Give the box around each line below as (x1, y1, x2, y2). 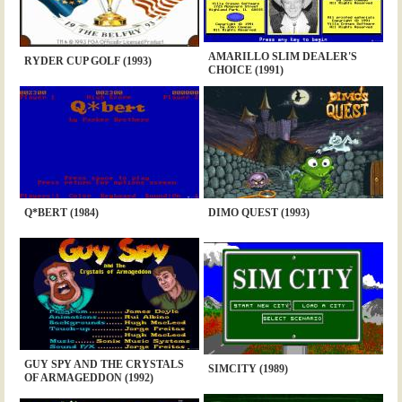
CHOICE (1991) (207, 64, 284, 77)
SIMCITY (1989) (207, 363, 288, 376)
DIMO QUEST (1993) (207, 206, 310, 220)
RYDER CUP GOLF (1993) (23, 55, 152, 68)
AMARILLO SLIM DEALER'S (207, 50, 357, 64)
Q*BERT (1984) (23, 206, 99, 220)
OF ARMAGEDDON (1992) (23, 371, 153, 385)
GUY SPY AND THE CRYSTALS (23, 358, 184, 371)
